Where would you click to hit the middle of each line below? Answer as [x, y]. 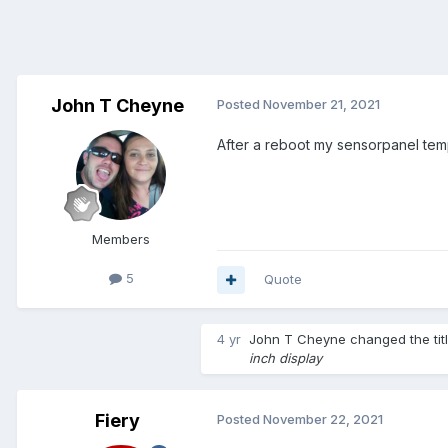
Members [121, 239]
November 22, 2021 [323, 419]
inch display [285, 358]
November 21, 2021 [321, 104]
